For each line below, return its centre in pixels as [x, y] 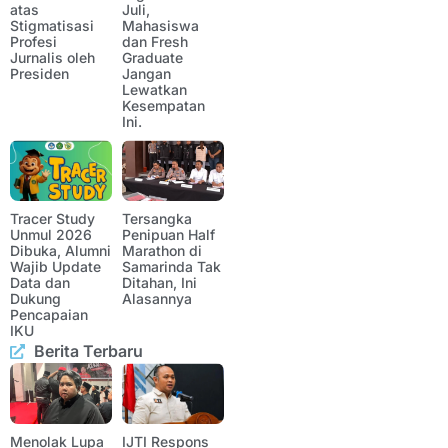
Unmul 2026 [51, 235]
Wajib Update [55, 267]
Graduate [152, 58]
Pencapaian [49, 315]
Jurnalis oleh [52, 58]
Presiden [39, 74]
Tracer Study [52, 219]
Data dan [40, 283]
